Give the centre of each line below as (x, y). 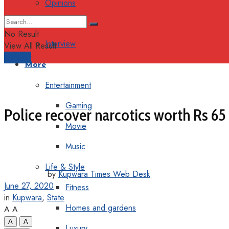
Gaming (79, 106)
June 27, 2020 (29, 186)
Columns (60, 23)
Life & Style (65, 167)
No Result (21, 34)
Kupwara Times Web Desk (104, 174)
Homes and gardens (101, 208)
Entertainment (68, 85)
